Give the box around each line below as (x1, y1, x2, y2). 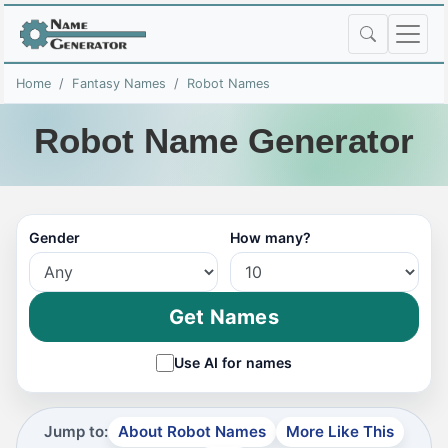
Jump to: (44, 421, 108, 441)
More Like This (286, 421, 394, 441)
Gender (29, 229, 80, 246)
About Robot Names (118, 421, 266, 441)
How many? (230, 229, 311, 246)
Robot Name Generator (34, 121, 414, 160)
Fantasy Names (72, 76, 166, 91)
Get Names (169, 305, 279, 329)
